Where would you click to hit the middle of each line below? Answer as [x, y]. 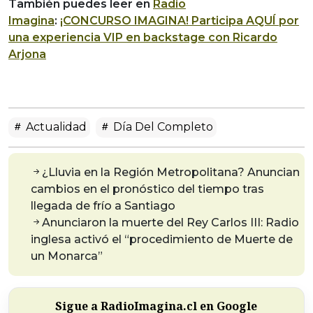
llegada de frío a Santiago [103, 206]
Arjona [27, 54]
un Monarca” [67, 256]
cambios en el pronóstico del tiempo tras [147, 189]
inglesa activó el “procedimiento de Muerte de [162, 240]
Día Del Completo [162, 127]
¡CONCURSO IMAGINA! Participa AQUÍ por [180, 21]
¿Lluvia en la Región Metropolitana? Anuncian [171, 173]
